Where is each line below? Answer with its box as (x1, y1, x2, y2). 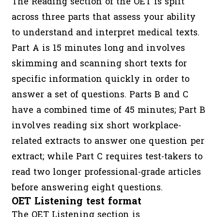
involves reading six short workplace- (12, 118, 181, 134)
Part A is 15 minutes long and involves (12, 40, 185, 56)
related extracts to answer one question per (12, 133, 204, 149)
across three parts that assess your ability (12, 9, 196, 25)
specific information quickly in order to (12, 71, 189, 87)
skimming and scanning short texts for (12, 56, 187, 72)
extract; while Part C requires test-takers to (12, 149, 202, 165)
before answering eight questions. (12, 180, 163, 196)
